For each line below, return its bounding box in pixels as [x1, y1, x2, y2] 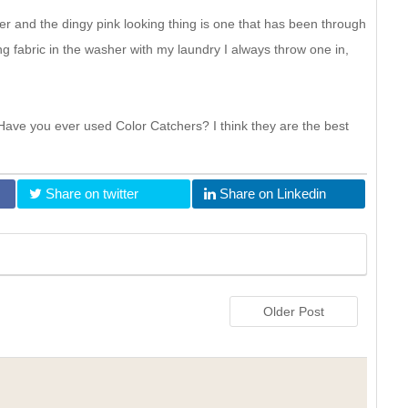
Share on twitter [42, 186, 138, 201]
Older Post [263, 304, 324, 319]
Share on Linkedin [216, 186, 326, 201]
